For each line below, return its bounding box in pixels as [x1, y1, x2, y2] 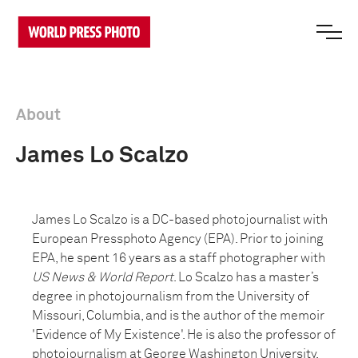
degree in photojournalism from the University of [32, 290, 309, 303]
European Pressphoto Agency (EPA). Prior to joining [32, 233, 324, 245]
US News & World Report [32, 271, 173, 284]
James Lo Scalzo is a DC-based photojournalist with [32, 213, 328, 226]
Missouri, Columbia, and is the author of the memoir [32, 309, 324, 322]
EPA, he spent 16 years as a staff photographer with [32, 252, 325, 265]
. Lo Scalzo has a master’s [173, 271, 319, 284]
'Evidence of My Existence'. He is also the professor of [32, 328, 336, 341]
